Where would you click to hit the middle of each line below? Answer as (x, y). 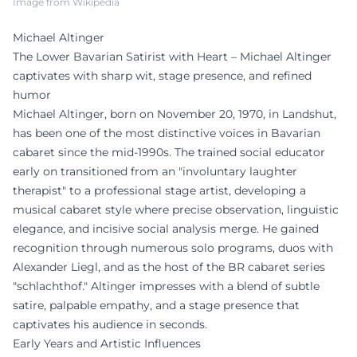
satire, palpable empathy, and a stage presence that (156, 305)
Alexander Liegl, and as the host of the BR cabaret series (169, 267)
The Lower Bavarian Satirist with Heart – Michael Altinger (172, 56)
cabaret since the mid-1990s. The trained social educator (169, 152)
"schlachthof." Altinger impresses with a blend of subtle (166, 286)
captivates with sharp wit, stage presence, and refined (162, 75)
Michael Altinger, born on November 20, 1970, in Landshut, (175, 114)
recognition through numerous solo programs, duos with (173, 247)
